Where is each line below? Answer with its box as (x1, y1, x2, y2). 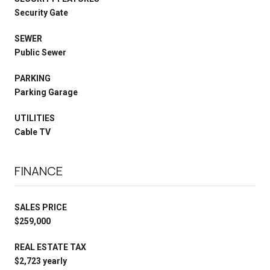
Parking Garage (14, 87, 78, 97)
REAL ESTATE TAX (14, 242, 86, 252)
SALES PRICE (14, 202, 67, 212)
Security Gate (14, 7, 68, 17)
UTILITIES (14, 113, 55, 123)
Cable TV (14, 127, 51, 137)
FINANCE (14, 162, 63, 179)
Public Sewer (14, 47, 66, 57)
